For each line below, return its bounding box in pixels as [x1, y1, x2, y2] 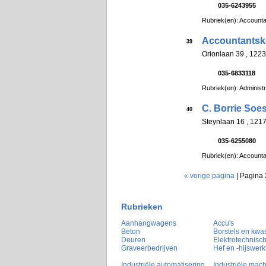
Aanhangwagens [121, 219, 176, 228]
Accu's [213, 219, 234, 228]
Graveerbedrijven [121, 244, 178, 253]
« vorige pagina [184, 172, 235, 180]
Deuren [121, 236, 145, 245]
